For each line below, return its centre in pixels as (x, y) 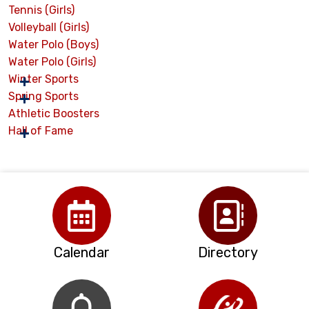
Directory (228, 253)
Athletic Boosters (54, 114)
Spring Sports (43, 97)
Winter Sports (43, 79)
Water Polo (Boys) (53, 45)
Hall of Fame (41, 131)
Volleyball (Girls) (49, 28)
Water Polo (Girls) (52, 62)
